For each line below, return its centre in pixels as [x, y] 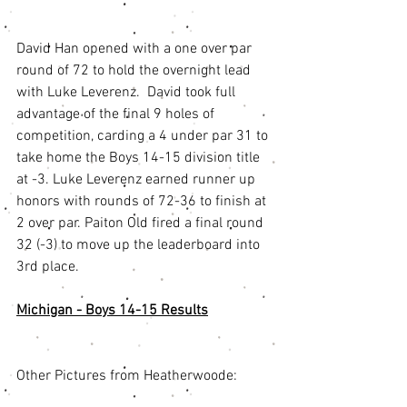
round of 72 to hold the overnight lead [135, 71]
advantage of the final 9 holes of [117, 115]
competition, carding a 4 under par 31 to [144, 137]
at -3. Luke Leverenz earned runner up [138, 180]
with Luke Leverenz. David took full [128, 93]
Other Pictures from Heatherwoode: [129, 377]
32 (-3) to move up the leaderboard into [140, 246]
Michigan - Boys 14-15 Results [112, 311]
